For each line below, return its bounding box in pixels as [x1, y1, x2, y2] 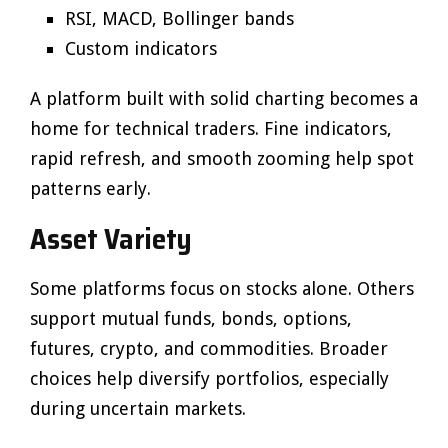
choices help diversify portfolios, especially [30, 368, 389, 389]
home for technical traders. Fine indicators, [30, 118, 392, 139]
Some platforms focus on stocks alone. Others [30, 278, 414, 299]
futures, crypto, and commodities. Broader [30, 338, 388, 359]
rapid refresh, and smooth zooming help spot [30, 148, 414, 169]
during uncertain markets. [30, 398, 246, 419]
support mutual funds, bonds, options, [30, 308, 352, 329]
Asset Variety [30, 217, 192, 261]
